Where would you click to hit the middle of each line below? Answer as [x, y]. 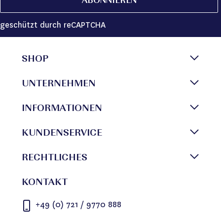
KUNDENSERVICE [62, 134]
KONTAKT [45, 183]
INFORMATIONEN [62, 109]
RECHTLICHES [55, 158]
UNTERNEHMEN [59, 84]
